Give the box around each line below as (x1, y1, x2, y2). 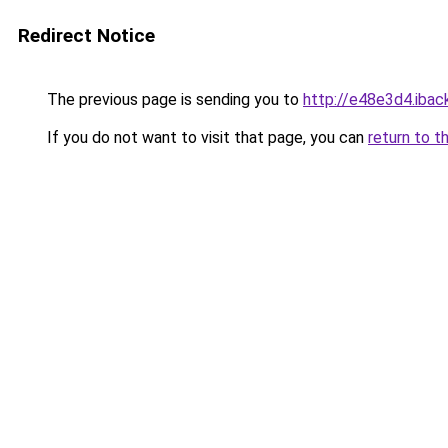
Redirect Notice (18, 24, 155, 47)
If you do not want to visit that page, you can (43, 128, 368, 147)
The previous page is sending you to (43, 90, 303, 109)
